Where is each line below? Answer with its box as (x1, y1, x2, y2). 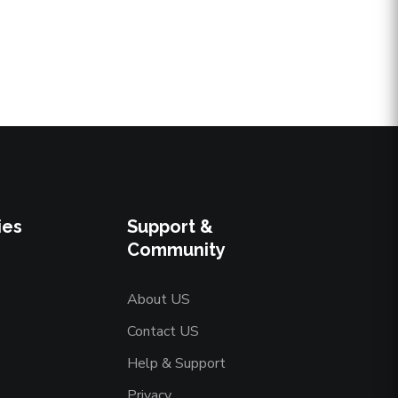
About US (127, 290, 190, 309)
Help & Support (127, 354, 226, 373)
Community (127, 239, 226, 260)
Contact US (127, 322, 199, 341)
